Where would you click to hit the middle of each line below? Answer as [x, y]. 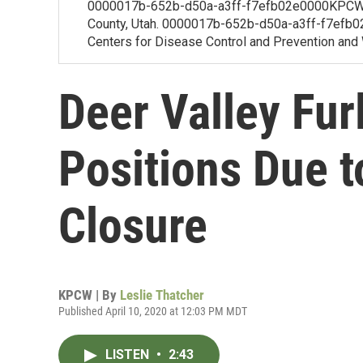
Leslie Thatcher [162, 295]
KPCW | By [89, 295]
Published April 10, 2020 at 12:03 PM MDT [153, 311]
